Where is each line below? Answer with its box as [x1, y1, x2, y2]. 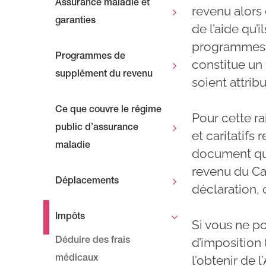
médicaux [55, 254, 99, 264]
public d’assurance [55, 123, 138, 133]
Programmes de [55, 52, 125, 62]
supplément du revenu [55, 69, 153, 80]
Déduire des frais [55, 236, 130, 246]
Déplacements [55, 176, 119, 186]
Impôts [55, 212, 85, 222]
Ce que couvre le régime [55, 105, 161, 115]
